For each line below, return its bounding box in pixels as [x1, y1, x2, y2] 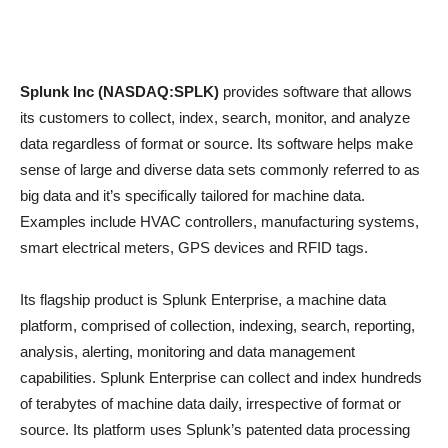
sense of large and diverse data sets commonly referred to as [20, 161, 420, 178]
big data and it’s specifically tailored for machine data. [20, 187, 365, 204]
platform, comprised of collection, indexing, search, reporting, [20, 317, 415, 334]
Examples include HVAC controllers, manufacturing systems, [20, 213, 419, 230]
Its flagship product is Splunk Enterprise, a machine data [20, 291, 386, 308]
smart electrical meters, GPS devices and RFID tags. [20, 239, 368, 256]
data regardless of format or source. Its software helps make [20, 135, 413, 152]
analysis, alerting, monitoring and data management [20, 343, 355, 360]
